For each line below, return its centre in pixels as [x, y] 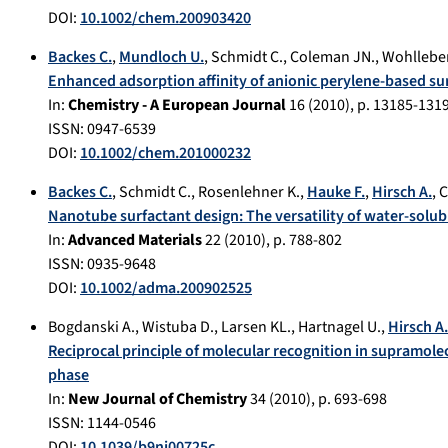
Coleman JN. [332, 57]
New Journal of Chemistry [157, 399]
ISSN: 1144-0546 [102, 423]
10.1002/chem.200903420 [165, 18]
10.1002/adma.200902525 [166, 288]
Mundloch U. [161, 57]
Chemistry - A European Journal [177, 105]
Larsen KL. [256, 327]
